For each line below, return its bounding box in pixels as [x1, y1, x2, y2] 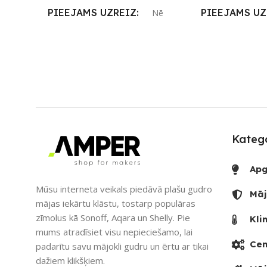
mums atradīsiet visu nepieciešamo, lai [36, 225, 193, 238]
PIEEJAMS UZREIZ [48, 7, 136, 19]
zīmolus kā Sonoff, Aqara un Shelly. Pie [36, 211, 190, 223]
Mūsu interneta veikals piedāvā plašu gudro [36, 182, 212, 195]
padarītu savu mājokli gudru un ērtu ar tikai [36, 240, 209, 252]
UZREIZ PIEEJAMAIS [48, 42, 148, 54]
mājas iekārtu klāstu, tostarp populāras [36, 197, 195, 209]
